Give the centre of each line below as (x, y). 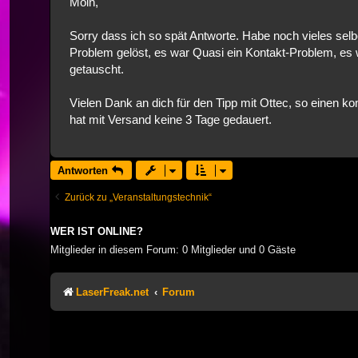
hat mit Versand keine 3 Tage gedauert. (171, 120)
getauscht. (97, 70)
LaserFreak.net (112, 292)
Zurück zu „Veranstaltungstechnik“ (138, 198)
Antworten (83, 171)
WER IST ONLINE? (97, 232)
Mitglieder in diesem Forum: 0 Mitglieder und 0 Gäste (173, 250)
